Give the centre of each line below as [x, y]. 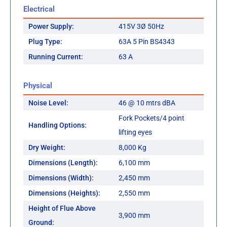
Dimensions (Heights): [64, 193]
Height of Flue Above [62, 209]
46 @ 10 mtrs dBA [147, 103]
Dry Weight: [47, 148]
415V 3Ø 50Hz [141, 27]
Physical [38, 86]
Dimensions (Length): [63, 163]
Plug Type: [45, 42]
